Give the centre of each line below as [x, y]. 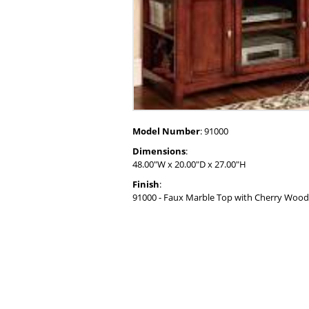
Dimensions [159, 151]
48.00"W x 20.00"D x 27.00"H [189, 164]
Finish [146, 184]
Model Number [166, 131]
